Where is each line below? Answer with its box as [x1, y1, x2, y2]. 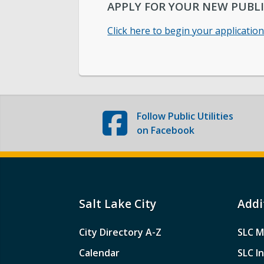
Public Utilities [167, 109, 233, 123]
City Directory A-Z [79, 226, 162, 239]
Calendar [79, 246, 120, 259]
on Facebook [136, 123, 194, 137]
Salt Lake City [79, 195, 157, 212]
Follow [136, 109, 168, 123]
